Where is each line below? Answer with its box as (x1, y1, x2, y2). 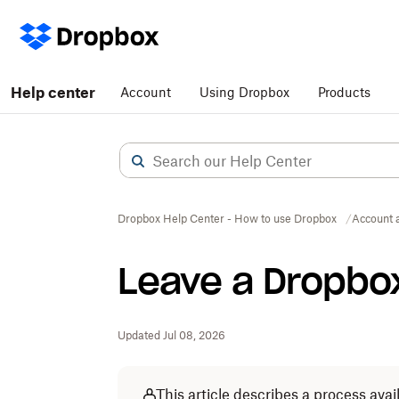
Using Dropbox (199, 85, 289, 100)
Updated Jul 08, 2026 (118, 329, 225, 342)
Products (318, 85, 370, 100)
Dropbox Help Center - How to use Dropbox (118, 212, 337, 225)
